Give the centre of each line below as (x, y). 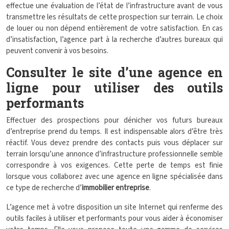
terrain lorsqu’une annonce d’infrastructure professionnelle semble (114, 154)
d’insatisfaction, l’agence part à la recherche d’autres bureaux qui (114, 40)
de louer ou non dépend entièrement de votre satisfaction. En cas (114, 28)
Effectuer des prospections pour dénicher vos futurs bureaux (114, 120)
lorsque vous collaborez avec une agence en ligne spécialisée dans (114, 177)
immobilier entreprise (116, 188)
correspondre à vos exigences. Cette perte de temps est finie (114, 165)
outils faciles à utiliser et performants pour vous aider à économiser (114, 219)
